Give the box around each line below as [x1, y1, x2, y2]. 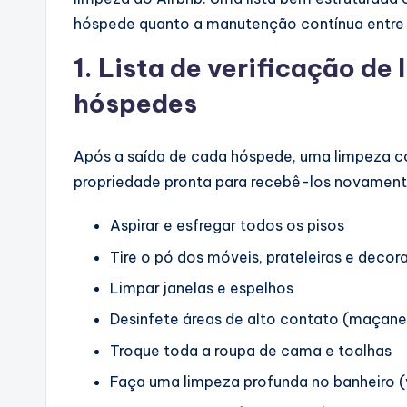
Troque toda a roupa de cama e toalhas [110, 341, 392, 360]
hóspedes [74, 87, 197, 120]
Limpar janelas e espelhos [110, 278, 293, 297]
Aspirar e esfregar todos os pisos [110, 216, 344, 235]
